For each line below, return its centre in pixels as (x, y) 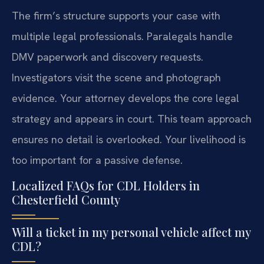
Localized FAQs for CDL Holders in (106, 186)
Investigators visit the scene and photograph (116, 77)
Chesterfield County (66, 200)
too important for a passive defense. (97, 160)
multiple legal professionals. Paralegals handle (122, 36)
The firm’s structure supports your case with (116, 15)
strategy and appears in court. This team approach (132, 118)
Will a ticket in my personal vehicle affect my (131, 232)
